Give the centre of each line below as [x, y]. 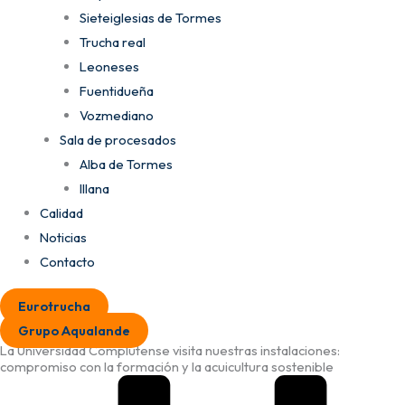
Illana [94, 188]
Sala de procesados [118, 139]
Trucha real [112, 42]
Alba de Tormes [126, 164]
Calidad [61, 212]
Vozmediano [116, 115]
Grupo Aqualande [74, 330]
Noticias [63, 237]
